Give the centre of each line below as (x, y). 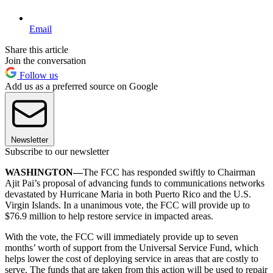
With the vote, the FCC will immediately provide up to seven (122, 236)
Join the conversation (45, 60)
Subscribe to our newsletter (57, 151)
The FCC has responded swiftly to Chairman (169, 172)
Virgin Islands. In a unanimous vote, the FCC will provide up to (127, 205)
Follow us (37, 75)
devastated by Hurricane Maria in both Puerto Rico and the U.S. (128, 194)
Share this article (37, 49)
